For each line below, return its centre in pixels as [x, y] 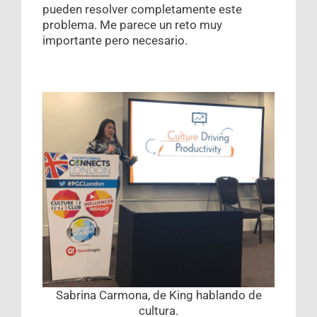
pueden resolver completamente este [142, 10]
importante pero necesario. [115, 41]
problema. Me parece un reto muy [132, 25]
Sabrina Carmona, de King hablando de [158, 295]
